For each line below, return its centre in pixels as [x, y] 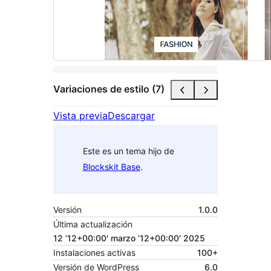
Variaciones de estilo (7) [109, 89]
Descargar [131, 115]
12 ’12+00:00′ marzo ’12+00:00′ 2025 [129, 238]
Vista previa [80, 115]
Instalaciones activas [94, 252]
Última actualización [93, 224]
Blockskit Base [111, 167]
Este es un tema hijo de [128, 151]
